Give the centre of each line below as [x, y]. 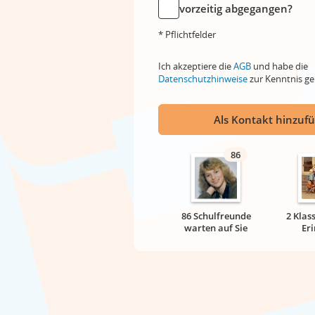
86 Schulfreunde [216, 216]
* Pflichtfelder [187, 34]
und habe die [279, 66]
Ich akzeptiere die [196, 66]
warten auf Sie [216, 228]
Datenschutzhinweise [203, 79]
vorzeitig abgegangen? [236, 8]
